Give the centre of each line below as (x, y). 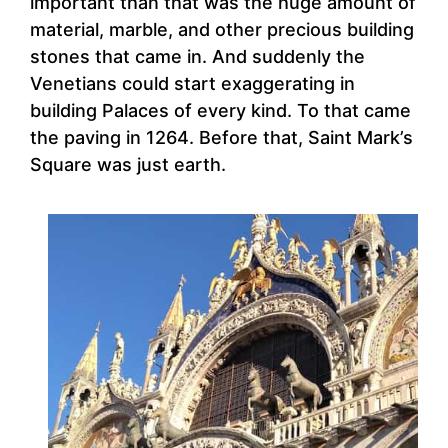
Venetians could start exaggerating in (192, 84)
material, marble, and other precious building (222, 30)
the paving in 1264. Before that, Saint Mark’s (221, 138)
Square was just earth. (128, 165)
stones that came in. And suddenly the (197, 57)
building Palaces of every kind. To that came (220, 111)
